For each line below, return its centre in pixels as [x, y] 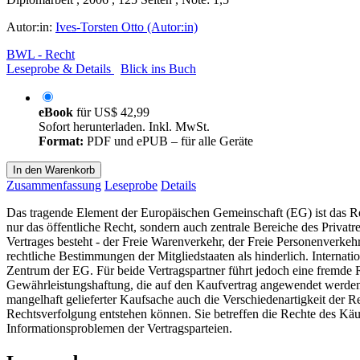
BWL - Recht [41, 54]
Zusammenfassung [54, 185]
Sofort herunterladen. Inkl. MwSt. [124, 126]
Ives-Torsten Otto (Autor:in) [127, 27]
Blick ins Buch [158, 68]
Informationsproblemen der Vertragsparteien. [119, 328]
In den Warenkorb [54, 170]
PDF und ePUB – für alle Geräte [168, 141]
